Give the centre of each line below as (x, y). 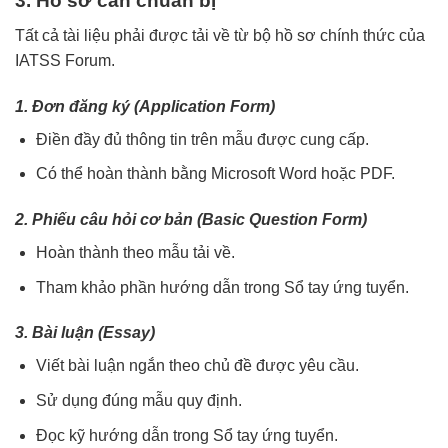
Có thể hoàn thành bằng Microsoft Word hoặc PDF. (215, 174)
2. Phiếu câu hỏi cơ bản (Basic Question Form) (191, 220)
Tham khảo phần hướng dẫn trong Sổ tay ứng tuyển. (222, 287)
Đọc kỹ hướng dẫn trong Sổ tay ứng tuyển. (186, 435)
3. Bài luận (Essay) (85, 333)
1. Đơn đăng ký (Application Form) (145, 106)
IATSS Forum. (65, 60)
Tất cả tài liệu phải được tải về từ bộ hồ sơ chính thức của (220, 35)
